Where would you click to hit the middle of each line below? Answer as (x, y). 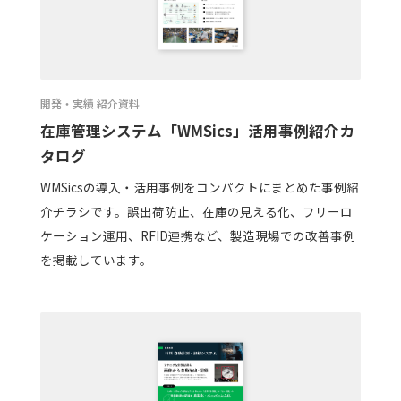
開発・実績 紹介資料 (90, 104)
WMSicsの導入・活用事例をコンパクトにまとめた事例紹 (199, 187)
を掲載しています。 (96, 259)
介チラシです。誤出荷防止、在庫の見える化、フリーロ (196, 211)
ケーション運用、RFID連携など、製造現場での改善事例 (197, 235)
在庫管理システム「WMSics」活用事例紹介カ (197, 131)
